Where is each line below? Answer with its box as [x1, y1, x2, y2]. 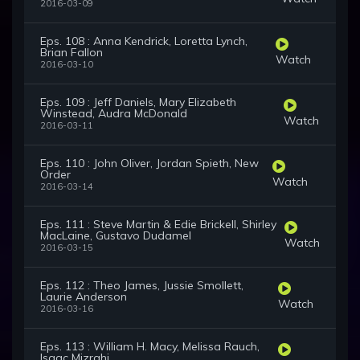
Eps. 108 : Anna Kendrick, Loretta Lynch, [40, 34, 247, 49]
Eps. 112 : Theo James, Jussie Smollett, [40, 278, 243, 293]
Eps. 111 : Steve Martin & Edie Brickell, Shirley [40, 217, 276, 232]
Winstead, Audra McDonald [40, 106, 187, 121]
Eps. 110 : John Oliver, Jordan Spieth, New [40, 156, 259, 171]
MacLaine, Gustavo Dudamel [40, 228, 191, 243]
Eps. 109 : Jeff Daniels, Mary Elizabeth [40, 95, 236, 110]
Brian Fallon [40, 45, 103, 60]
